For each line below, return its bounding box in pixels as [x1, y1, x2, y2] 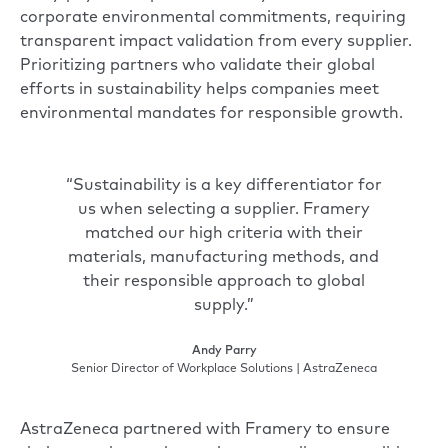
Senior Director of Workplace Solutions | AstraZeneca [71, 362, 377, 375]
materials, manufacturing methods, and [68, 249, 380, 266]
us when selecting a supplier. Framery [77, 201, 370, 218]
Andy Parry [191, 344, 257, 357]
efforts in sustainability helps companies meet [20, 81, 379, 98]
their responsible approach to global [82, 273, 365, 290]
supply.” [193, 297, 254, 314]
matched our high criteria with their [84, 225, 363, 242]
